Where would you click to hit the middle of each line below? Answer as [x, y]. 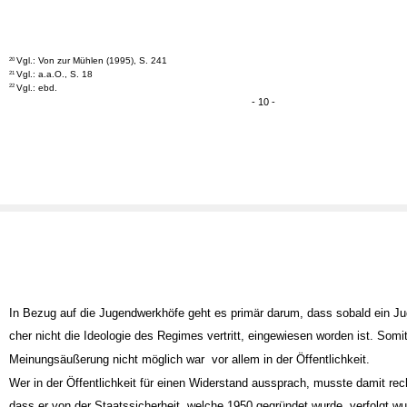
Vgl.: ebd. [37, 104]
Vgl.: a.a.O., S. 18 [55, 91]
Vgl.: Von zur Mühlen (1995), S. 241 [92, 76]
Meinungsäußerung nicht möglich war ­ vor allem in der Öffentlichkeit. [189, 376]
